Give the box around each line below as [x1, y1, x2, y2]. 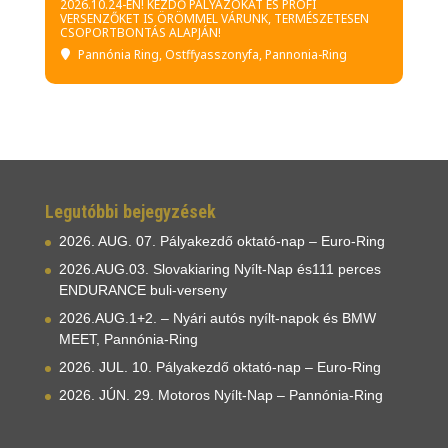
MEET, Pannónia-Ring [58, 331, 198, 347]
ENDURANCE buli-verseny [58, 282, 227, 298]
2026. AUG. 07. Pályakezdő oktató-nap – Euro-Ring [58, 233, 385, 249]
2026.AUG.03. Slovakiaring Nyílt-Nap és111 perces [58, 261, 381, 277]
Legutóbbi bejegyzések [44, 201, 216, 222]
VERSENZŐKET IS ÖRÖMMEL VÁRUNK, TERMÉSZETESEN [59, 10, 369, 27]
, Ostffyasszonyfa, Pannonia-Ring [158, 46, 347, 63]
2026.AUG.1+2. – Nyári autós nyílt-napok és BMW [58, 310, 376, 326]
